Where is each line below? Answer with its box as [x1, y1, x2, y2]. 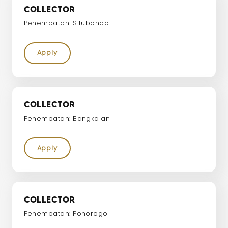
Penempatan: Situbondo [23, 18, 109, 28]
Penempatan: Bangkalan [23, 113, 110, 123]
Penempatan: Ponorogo [23, 208, 108, 218]
